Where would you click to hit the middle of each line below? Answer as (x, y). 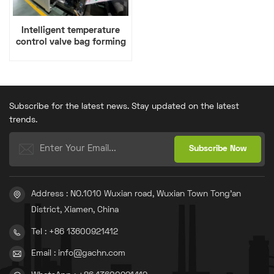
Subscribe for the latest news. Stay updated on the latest (124, 106)
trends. (23, 120)
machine (71, 54)
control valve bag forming (71, 42)
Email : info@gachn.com (78, 254)
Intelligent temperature (71, 30)
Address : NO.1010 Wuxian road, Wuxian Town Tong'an (136, 194)
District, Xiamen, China (75, 210)
